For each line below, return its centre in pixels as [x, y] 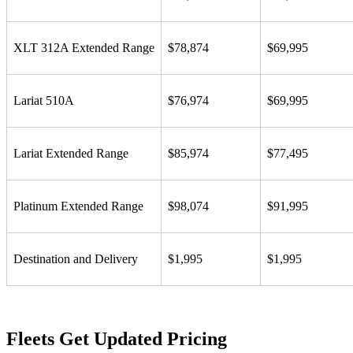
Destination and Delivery [76, 258]
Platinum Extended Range [78, 206]
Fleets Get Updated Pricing [117, 338]
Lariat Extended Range [71, 153]
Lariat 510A [44, 100]
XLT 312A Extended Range [84, 47]
